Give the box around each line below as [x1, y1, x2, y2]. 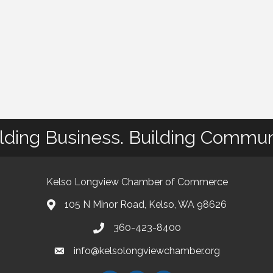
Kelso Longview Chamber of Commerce [46, 175, 228, 188]
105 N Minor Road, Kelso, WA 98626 [65, 198, 227, 210]
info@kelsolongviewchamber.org [74, 244, 220, 257]
